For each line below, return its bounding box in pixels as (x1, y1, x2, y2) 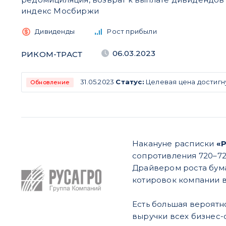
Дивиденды (35, 27, 75, 35)
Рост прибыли (107, 27, 157, 35)
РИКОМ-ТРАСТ (21, 49, 83, 59)
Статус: (116, 78, 144, 86)
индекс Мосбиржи (21, 6, 99, 16)
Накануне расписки (132, 139, 216, 149)
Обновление (30, 79, 70, 86)
